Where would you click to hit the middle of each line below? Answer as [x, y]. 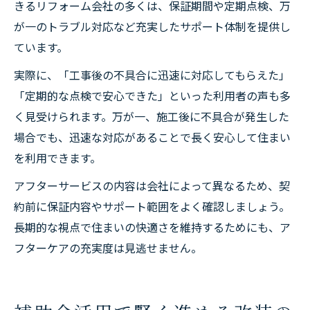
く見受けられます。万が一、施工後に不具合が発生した [152, 116]
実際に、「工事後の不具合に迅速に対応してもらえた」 [152, 75]
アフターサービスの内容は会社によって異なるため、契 [152, 185]
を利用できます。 [57, 158]
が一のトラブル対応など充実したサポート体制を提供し [152, 26]
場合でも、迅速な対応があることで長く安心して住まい [152, 137]
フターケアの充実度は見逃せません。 [108, 248]
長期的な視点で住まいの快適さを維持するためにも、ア [152, 227]
